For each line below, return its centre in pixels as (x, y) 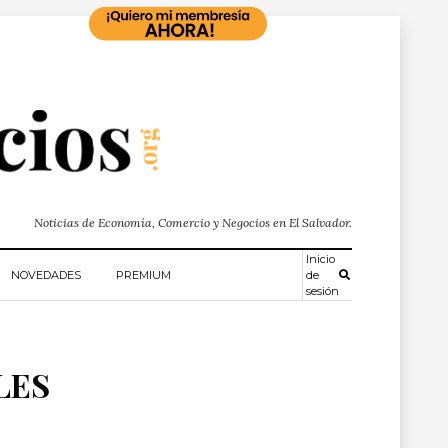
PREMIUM (143, 275)
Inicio (320, 259)
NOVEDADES (46, 275)
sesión (322, 291)
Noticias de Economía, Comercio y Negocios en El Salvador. (193, 222)
